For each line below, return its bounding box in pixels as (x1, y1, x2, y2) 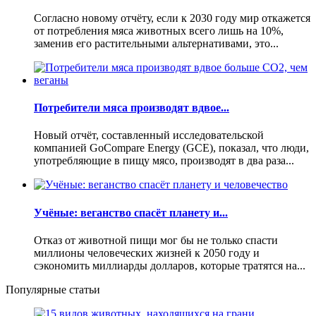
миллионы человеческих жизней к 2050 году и (34, 246, 260, 259)
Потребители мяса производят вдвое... (34, 102, 229, 114)
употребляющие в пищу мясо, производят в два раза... (34, 154, 294, 167)
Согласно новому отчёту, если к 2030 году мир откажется (34, 11, 310, 24)
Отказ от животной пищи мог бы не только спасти (34, 233, 278, 246)
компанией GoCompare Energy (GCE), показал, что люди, (34, 142, 309, 154)
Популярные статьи (6, 283, 100, 296)
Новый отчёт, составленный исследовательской (34, 129, 264, 142)
